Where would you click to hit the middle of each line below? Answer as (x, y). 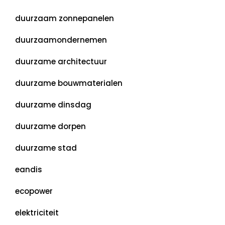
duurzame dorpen (50, 126)
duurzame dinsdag (53, 105)
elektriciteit (37, 213)
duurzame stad (46, 148)
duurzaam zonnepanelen (65, 18)
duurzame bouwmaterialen (69, 83)
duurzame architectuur (61, 62)
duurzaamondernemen (61, 40)
